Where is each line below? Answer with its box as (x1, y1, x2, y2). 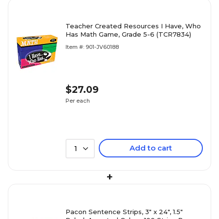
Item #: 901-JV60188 (66, 44, 119, 50)
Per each (66, 97, 90, 104)
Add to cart (130, 143, 172, 153)
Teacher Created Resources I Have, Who (66, 22, 201, 30)
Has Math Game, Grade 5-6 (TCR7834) (66, 30, 191, 38)
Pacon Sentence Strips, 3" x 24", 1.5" (66, 208, 183, 216)
